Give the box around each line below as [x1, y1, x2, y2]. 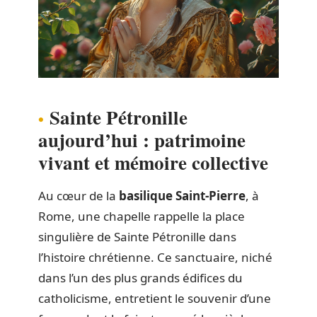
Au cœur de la [38, 187, 119, 204]
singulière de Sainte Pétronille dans [38, 228, 236, 245]
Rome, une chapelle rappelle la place [38, 207, 245, 224]
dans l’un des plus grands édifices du [38, 269, 243, 286]
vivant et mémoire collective [38, 148, 268, 176]
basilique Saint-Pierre [119, 187, 246, 204]
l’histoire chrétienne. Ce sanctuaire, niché [38, 248, 272, 265]
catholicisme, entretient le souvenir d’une [38, 289, 271, 306]
